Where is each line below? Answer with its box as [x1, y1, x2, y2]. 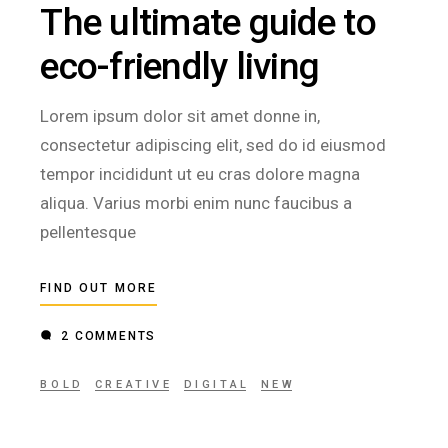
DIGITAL [183, 378, 250, 392]
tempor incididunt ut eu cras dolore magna [40, 164, 361, 185]
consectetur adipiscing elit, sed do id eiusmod [40, 135, 387, 156]
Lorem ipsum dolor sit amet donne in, [40, 106, 321, 127]
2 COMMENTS [56, 329, 157, 344]
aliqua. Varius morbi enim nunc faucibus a [40, 193, 353, 214]
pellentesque [40, 222, 137, 243]
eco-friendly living [40, 45, 320, 89]
